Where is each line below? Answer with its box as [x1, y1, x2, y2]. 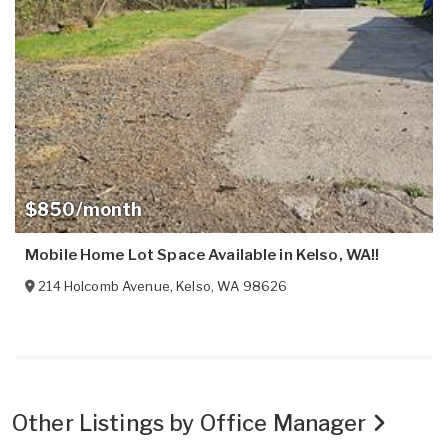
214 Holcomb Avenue [38, 278, 170, 295]
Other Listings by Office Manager [12, 410, 372, 437]
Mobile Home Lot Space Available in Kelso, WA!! [25, 246, 380, 265]
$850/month [25, 199, 143, 221]
